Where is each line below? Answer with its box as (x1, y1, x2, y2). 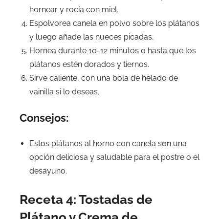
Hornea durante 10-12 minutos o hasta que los (29, 46, 196, 55)
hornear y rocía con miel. (29, 5, 118, 14)
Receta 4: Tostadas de (20, 192, 153, 207)
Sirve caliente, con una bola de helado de (29, 73, 178, 83)
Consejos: (20, 111, 68, 124)
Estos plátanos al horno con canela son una (29, 139, 187, 148)
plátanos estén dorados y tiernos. (29, 60, 149, 69)
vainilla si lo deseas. (29, 87, 99, 96)
